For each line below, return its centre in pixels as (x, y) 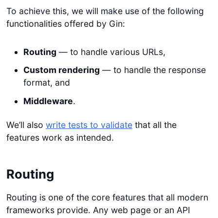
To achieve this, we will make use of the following (105, 11)
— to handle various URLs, (111, 52)
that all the (154, 125)
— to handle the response (153, 70)
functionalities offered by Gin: (65, 24)
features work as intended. (60, 137)
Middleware (48, 101)
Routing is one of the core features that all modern (107, 198)
